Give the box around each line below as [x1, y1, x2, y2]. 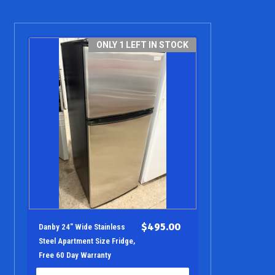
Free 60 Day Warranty [39, 250, 111, 260]
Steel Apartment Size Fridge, [39, 236, 135, 246]
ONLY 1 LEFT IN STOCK [96, 39, 188, 50]
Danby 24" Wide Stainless [39, 222, 125, 231]
